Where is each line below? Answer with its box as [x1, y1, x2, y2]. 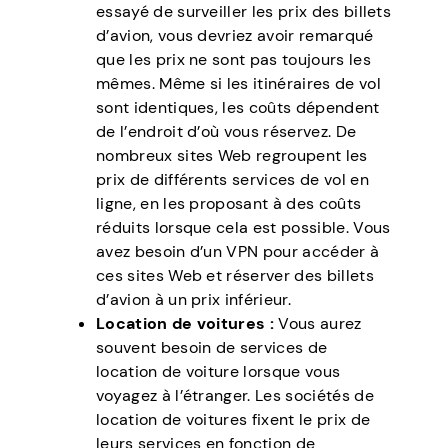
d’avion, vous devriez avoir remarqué [96, 24, 374, 46]
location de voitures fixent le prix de [96, 408, 371, 430]
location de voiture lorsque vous [96, 360, 341, 382]
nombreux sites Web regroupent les [96, 144, 368, 166]
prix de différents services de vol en [96, 168, 369, 190]
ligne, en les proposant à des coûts [96, 192, 362, 214]
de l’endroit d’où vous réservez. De [96, 120, 357, 142]
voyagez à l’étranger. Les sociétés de [96, 384, 374, 406]
